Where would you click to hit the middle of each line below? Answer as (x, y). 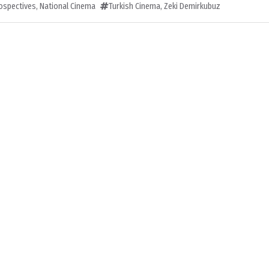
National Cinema (68, 6)
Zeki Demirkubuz (192, 6)
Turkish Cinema (134, 6)
